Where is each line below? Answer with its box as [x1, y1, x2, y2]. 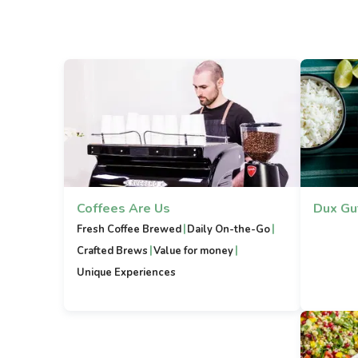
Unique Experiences [77, 265, 176, 280]
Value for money [153, 244, 234, 258]
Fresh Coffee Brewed [77, 222, 181, 237]
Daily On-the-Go [187, 222, 271, 237]
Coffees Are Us [77, 200, 170, 217]
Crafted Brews [77, 244, 148, 258]
